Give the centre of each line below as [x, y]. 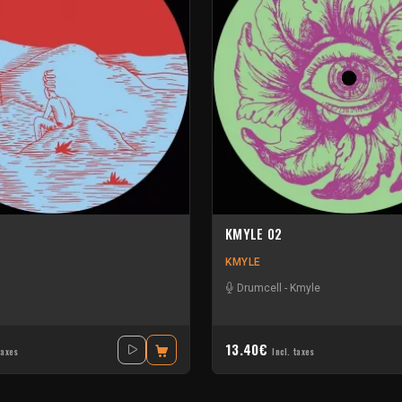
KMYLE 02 [254, 233]
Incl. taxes [293, 352]
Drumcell [259, 288]
